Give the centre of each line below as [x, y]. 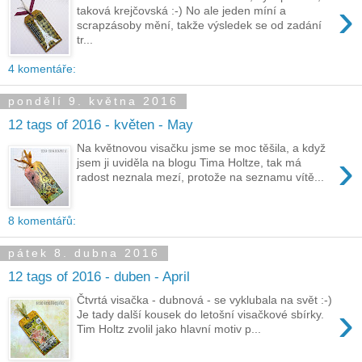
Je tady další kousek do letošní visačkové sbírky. [201, 315]
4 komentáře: [42, 68]
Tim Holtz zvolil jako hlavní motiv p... [169, 329]
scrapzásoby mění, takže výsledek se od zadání [200, 25]
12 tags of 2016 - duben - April [99, 277]
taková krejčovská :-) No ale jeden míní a [182, 11]
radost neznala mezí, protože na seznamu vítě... [201, 177]
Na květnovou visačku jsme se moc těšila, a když [202, 148]
